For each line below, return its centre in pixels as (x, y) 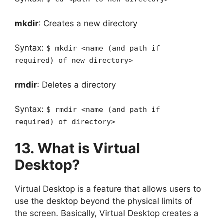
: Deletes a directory (76, 84)
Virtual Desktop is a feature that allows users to (108, 189)
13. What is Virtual (77, 148)
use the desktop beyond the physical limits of (103, 201)
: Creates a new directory (88, 23)
